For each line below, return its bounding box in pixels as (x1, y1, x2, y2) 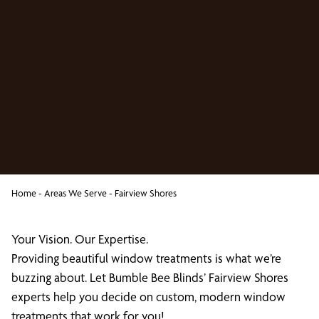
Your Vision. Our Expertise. (11, 231, 148, 246)
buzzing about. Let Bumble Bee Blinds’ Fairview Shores (11, 270, 288, 285)
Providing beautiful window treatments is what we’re (11, 251, 281, 266)
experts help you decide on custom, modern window (11, 289, 286, 304)
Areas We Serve (44, 187, 107, 199)
